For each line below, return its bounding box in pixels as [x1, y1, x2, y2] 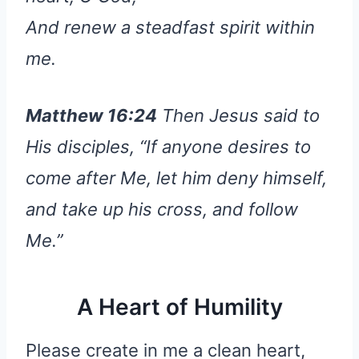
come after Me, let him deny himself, [26, 167, 327, 188]
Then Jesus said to [157, 104, 320, 126]
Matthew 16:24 [26, 104, 157, 126]
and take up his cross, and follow [26, 198, 298, 220]
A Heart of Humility [76, 292, 283, 321]
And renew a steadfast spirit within [26, 16, 315, 38]
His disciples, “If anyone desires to [26, 135, 311, 157]
